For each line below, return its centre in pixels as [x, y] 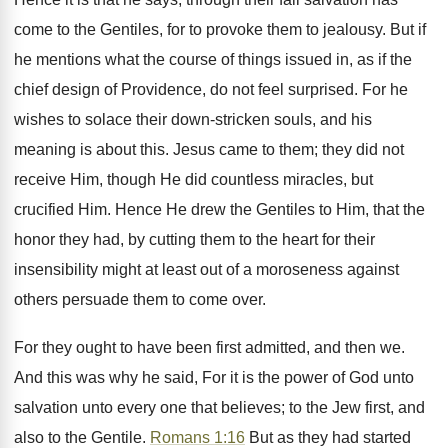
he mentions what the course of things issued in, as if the [213, 59]
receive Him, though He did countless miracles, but [193, 179]
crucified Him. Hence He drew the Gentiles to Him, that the [219, 209]
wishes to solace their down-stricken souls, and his [193, 119]
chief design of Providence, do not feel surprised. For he [211, 89]
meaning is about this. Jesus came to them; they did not [209, 149]
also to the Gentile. [82, 437]
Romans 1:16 [197, 437]
